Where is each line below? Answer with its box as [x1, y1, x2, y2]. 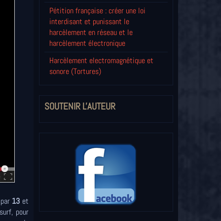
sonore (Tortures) [49, 66, 101, 77]
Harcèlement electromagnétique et [49, 55, 153, 66]
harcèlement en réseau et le [49, 27, 133, 38]
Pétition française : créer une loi [49, 5, 146, 16]
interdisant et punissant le [49, 16, 129, 27]
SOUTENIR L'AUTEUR [44, 100, 115, 113]
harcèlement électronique [49, 38, 125, 49]
